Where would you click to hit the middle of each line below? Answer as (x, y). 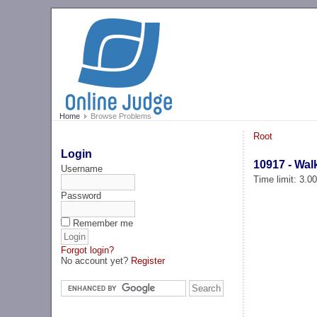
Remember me (103, 223)
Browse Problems (120, 116)
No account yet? (96, 260)
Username (82, 168)
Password (81, 195)
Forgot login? (88, 250)
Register (148, 260)
